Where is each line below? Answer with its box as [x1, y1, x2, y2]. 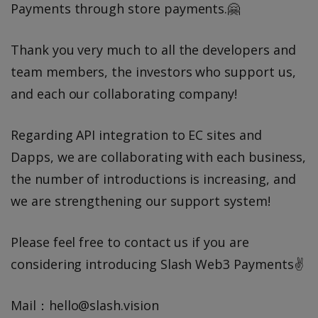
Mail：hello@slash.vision [11, 297, 159, 314]
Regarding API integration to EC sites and [11, 126, 262, 144]
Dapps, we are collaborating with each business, [11, 148, 306, 166]
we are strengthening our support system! [11, 192, 270, 210]
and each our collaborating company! [11, 85, 238, 103]
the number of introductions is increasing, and [11, 170, 296, 188]
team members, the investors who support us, [11, 63, 296, 81]
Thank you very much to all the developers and [11, 41, 296, 59]
